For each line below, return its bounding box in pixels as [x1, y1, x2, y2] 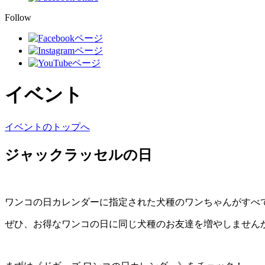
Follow [5, 12, 31, 22]
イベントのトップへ [5, 121, 90, 132]
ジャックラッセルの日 [5, 147, 152, 163]
